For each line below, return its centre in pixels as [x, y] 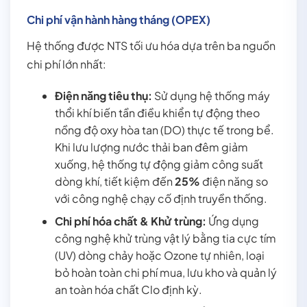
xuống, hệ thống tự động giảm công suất [159, 164]
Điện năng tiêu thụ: [103, 96]
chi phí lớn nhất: [66, 64]
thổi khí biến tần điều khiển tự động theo [157, 113]
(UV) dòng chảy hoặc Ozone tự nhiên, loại [159, 256]
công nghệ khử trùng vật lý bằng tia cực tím [165, 238]
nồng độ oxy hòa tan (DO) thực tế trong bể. [164, 130]
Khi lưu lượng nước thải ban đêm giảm [151, 147]
